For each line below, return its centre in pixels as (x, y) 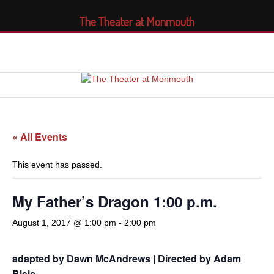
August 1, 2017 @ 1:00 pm (64, 223)
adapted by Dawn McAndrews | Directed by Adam (127, 258)
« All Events (40, 137)
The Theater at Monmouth (137, 21)
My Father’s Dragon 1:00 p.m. (115, 201)
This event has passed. (57, 165)
